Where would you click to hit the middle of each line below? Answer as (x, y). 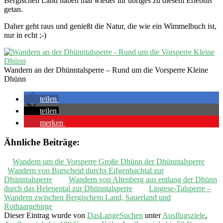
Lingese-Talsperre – (180, 188)
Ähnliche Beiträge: (42, 142)
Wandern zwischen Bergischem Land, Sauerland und (87, 197)
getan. (13, 9)
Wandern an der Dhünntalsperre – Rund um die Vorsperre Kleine (106, 70)
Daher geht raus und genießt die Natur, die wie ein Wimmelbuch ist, (110, 26)
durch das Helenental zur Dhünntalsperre (68, 188)
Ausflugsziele (184, 215)
